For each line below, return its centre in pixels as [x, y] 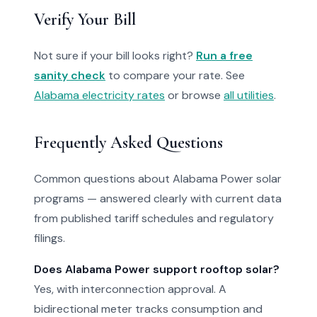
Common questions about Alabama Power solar [158, 179]
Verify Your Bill [85, 19]
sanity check [70, 75]
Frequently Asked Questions [128, 143]
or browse [194, 95]
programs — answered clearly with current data [158, 198]
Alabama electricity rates [99, 95]
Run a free [224, 56]
